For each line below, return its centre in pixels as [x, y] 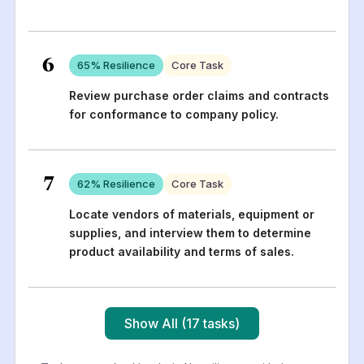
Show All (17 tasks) [182, 323]
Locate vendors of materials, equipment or [191, 214]
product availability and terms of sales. [181, 251]
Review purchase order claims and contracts [199, 95]
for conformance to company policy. [173, 114]
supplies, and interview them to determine [190, 232]
